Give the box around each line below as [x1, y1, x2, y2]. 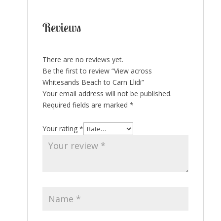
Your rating [42, 124, 79, 133]
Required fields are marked [42, 100, 130, 110]
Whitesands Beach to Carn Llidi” [42, 77, 144, 87]
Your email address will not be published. [42, 89, 172, 98]
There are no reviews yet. [42, 55, 123, 64]
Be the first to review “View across [42, 66, 152, 75]
